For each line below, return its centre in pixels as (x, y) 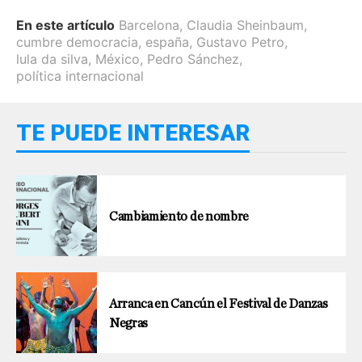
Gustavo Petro (240, 42)
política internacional (80, 76)
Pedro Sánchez (193, 59)
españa (167, 42)
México (118, 59)
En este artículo (65, 25)
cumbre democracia (77, 42)
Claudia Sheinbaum (245, 25)
